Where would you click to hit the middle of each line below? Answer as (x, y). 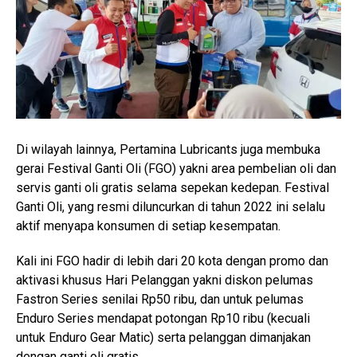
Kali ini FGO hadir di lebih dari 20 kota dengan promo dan (172, 261)
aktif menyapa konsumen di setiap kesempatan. (148, 226)
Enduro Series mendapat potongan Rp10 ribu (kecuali (163, 319)
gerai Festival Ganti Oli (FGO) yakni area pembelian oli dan (176, 169)
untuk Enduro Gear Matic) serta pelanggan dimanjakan (163, 338)
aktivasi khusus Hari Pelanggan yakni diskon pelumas (165, 280)
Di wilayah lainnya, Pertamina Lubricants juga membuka (168, 150)
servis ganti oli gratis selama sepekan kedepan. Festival (173, 188)
